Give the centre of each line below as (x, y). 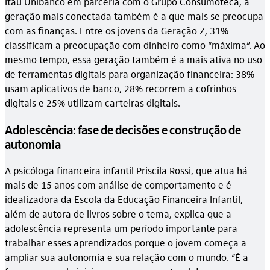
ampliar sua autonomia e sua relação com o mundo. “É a (127, 257)
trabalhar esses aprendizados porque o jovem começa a (126, 242)
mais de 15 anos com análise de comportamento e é (118, 184)
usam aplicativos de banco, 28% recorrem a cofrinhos (121, 88)
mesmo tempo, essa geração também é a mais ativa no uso (133, 59)
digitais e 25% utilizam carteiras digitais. (93, 102)
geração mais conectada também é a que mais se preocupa (134, 16)
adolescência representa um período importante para (121, 228)
